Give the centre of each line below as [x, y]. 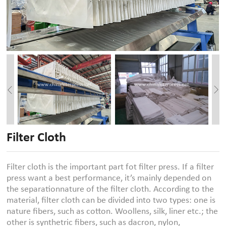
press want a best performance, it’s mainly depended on [109, 179]
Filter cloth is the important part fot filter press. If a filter [110, 167]
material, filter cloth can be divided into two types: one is [111, 201]
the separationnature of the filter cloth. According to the [110, 190]
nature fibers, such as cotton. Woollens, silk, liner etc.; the [112, 212]
